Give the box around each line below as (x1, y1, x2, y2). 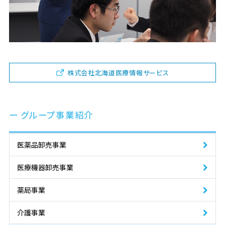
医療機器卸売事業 (17, 162, 73, 172)
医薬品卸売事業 (17, 140, 66, 150)
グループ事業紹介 (21, 108, 93, 121)
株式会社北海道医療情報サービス (67, 67, 169, 77)
